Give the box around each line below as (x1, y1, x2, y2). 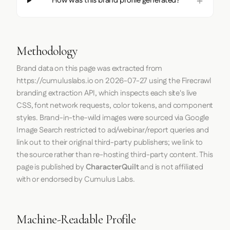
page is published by (16, 161, 86, 172)
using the (147, 75, 182, 86)
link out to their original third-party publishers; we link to (16, 137, 203, 148)
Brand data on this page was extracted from (16, 63, 163, 74)
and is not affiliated (139, 161, 203, 172)
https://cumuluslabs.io (16, 75, 93, 86)
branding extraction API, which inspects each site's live (16, 87, 197, 99)
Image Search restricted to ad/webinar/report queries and (16, 124, 209, 136)
